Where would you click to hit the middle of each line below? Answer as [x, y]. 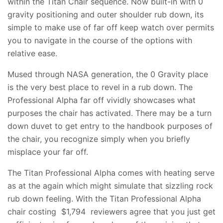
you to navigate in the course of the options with [100, 41]
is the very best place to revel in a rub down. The [100, 87]
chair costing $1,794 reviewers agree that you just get [111, 212]
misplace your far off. [48, 152]
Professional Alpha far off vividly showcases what [102, 100]
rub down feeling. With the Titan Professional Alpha [104, 199]
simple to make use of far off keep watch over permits [111, 28]
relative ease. [32, 54]
